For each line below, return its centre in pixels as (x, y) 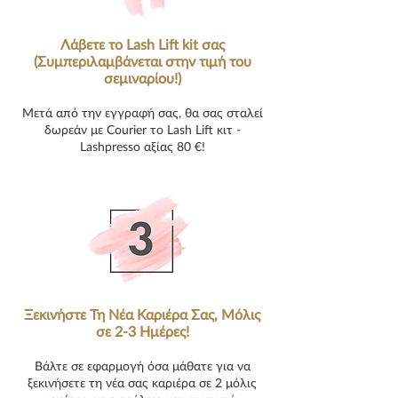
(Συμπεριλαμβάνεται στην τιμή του (142, 61)
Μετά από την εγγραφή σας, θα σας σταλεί (142, 112)
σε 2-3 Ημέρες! (142, 331)
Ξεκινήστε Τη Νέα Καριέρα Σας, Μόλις (142, 314)
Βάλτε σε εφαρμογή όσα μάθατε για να (142, 366)
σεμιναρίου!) (142, 78)
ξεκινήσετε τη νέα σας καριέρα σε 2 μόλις (142, 382)
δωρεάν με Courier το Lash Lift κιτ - (142, 129)
